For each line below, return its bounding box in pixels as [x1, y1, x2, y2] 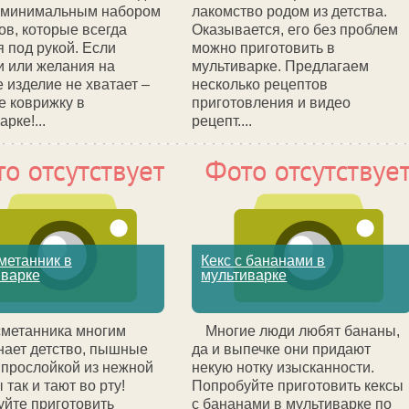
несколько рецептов [192, 77, 329, 92]
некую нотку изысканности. [192, 360, 375, 375]
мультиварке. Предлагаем [192, 58, 370, 74]
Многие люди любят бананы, [205, 323, 401, 339]
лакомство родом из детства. [192, 4, 388, 19]
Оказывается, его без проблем [192, 22, 399, 37]
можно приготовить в [192, 40, 336, 56]
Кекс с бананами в [201, 253, 326, 268]
